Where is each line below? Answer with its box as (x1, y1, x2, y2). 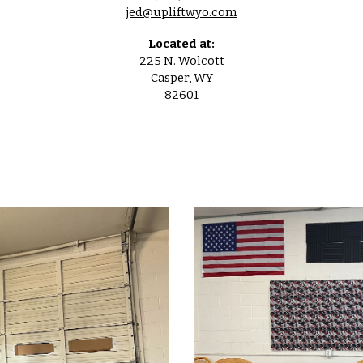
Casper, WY (150, 70, 213, 85)
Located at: (148, 36, 215, 51)
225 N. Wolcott (139, 53, 224, 68)
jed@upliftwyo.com (126, 5, 237, 19)
